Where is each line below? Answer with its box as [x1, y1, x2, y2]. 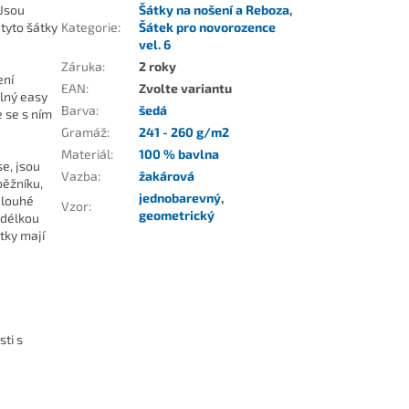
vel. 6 [139, 36, 172, 52]
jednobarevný [139, 189, 222, 205]
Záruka [61, 58, 103, 74]
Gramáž [61, 123, 108, 140]
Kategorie [61, 18, 119, 35]
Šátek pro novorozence [139, 18, 277, 35]
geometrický [139, 206, 215, 223]
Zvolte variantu [139, 79, 233, 96]
